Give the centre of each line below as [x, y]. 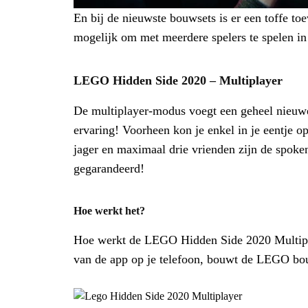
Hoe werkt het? [109, 210]
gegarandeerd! [109, 168]
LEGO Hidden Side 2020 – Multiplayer [178, 80]
